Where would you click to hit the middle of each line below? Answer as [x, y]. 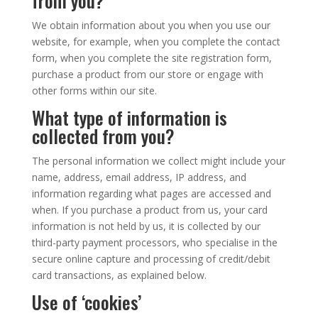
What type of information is [129, 117]
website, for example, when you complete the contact [156, 42]
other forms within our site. [94, 91]
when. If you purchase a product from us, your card [149, 210]
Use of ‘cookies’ [86, 302]
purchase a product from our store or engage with [147, 74]
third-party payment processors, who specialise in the [154, 242]
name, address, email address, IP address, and [139, 177]
